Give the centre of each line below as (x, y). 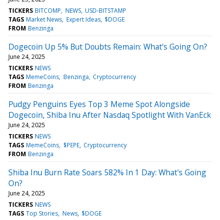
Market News (44, 19)
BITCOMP (48, 10)
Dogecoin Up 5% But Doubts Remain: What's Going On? (108, 46)
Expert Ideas (83, 19)
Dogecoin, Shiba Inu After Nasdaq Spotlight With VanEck (110, 115)
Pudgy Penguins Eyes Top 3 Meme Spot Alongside (99, 104)
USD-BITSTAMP (105, 10)
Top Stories (42, 213)
